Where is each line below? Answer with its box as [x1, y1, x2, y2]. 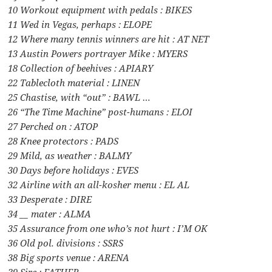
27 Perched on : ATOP [8, 120, 98, 132]
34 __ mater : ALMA [8, 207, 92, 220]
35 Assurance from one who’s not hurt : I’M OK [8, 222, 208, 234]
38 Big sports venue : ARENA [8, 251, 130, 263]
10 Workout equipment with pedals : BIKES [8, 3, 192, 16]
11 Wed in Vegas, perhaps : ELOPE [8, 18, 152, 30]
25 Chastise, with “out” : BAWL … [8, 90, 151, 103]
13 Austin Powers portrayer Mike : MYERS [8, 47, 188, 59]
